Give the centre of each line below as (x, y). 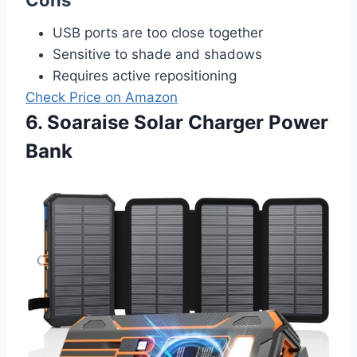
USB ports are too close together (158, 32)
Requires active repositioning (145, 75)
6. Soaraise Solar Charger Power (177, 122)
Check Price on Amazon (102, 97)
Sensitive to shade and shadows (157, 54)
